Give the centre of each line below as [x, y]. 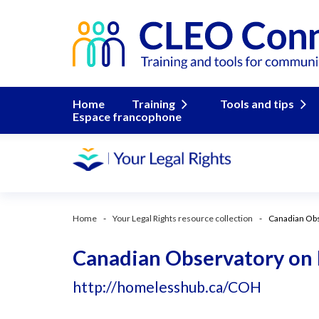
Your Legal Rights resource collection [183, 218]
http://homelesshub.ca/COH [167, 287]
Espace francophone [127, 116]
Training [153, 104]
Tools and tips [257, 104]
